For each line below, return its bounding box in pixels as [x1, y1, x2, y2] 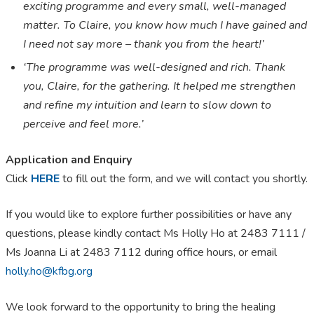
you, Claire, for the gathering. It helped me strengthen [23, 78, 296, 95]
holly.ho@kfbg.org [6, 264, 93, 280]
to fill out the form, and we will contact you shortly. [60, 171, 308, 187]
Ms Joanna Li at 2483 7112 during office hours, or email [6, 245, 277, 261]
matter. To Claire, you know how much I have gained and [23, 18, 307, 34]
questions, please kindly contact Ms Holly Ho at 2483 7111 [6, 226, 299, 242]
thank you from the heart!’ [134, 36, 264, 53]
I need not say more [23, 36, 125, 53]
